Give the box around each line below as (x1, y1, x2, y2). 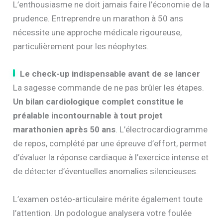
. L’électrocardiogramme (115, 124, 208, 135)
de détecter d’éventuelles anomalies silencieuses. (13, 166, 199, 177)
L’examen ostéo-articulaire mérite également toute (13, 194, 203, 204)
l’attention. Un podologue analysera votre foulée (13, 208, 192, 218)
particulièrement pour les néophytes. (13, 41, 149, 52)
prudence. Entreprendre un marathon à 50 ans (13, 13, 184, 24)
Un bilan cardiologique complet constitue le (13, 97, 184, 107)
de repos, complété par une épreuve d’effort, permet (13, 138, 207, 149)
